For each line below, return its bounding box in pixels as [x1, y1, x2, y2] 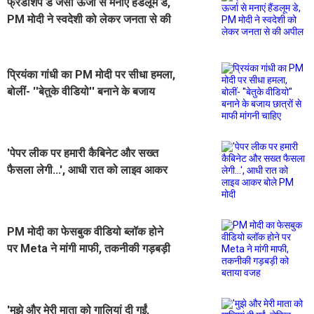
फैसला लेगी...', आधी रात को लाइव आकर [7, 163, 168, 177]
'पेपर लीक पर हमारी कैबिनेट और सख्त [7, 146, 158, 160]
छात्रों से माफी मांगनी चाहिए [7, 101, 116, 115]
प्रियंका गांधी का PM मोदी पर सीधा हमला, [7, 67, 175, 81]
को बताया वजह [7, 258, 67, 272]
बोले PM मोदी [7, 179, 63, 193]
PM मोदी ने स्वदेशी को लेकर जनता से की [7, 12, 171, 26]
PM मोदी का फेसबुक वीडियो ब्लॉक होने [7, 224, 163, 238]
